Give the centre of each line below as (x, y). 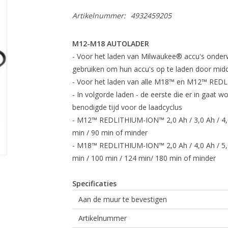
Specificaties (94, 183)
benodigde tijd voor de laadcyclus (127, 107)
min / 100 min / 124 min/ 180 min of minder (144, 158)
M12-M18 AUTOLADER (110, 44)
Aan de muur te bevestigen (121, 199)
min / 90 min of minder (110, 133)
